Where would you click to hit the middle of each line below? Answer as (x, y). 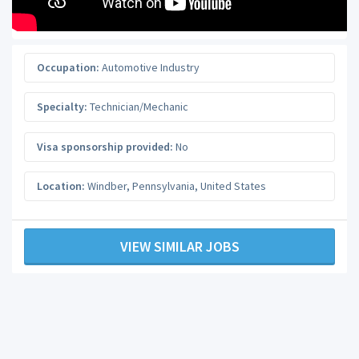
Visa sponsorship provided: (105, 146)
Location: (61, 186)
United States (233, 186)
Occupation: (68, 67)
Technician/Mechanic (138, 107)
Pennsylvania (163, 186)
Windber (107, 186)
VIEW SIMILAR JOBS (179, 246)
